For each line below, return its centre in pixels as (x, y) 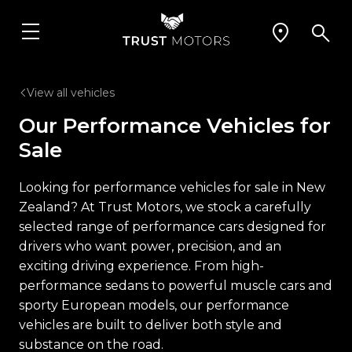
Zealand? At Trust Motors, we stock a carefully (165, 207)
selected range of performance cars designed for (172, 226)
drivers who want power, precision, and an (150, 246)
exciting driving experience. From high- (141, 266)
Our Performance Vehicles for (175, 125)
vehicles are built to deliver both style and (150, 324)
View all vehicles (71, 92)
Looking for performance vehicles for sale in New (172, 187)
